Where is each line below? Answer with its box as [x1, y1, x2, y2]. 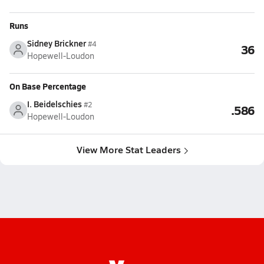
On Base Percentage [9, 80, 86, 92]
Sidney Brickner [27, 37, 86, 49]
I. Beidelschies [27, 98, 82, 110]
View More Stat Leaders [76, 143, 181, 156]
